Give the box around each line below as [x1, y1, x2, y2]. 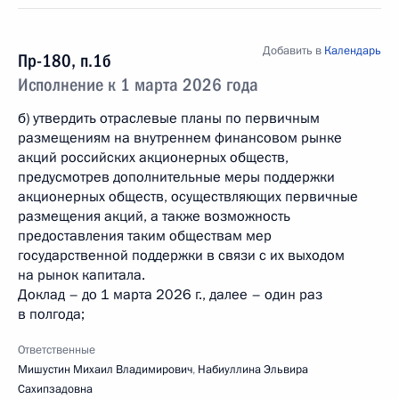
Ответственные [18, 342, 95, 358]
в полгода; [18, 305, 85, 324]
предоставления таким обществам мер [18, 226, 272, 246]
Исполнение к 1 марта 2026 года [18, 74, 258, 95]
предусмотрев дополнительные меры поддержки [18, 167, 335, 187]
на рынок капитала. [18, 265, 145, 285]
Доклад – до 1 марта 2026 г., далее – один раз [18, 285, 322, 305]
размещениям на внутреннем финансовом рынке [18, 128, 342, 148]
